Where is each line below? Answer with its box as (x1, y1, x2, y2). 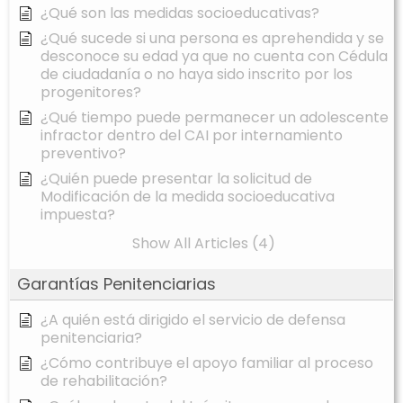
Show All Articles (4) (132, 233, 275, 255)
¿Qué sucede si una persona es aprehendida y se (40, 28, 384, 49)
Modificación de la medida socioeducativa (40, 186, 335, 208)
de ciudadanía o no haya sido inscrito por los (40, 64, 353, 85)
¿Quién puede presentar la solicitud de (40, 168, 312, 190)
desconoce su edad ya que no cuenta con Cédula (40, 46, 388, 67)
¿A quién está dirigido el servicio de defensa (40, 309, 345, 331)
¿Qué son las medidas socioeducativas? (40, 3, 319, 24)
